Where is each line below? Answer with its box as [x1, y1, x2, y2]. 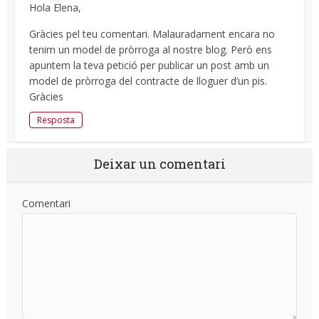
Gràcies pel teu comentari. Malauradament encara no [29, 26, 276, 41]
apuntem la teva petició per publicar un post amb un [29, 58, 270, 72]
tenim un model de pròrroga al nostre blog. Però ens [29, 42, 273, 56]
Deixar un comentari [93, 155, 226, 172]
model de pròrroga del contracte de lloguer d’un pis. [29, 73, 268, 88]
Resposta [37, 113, 75, 126]
